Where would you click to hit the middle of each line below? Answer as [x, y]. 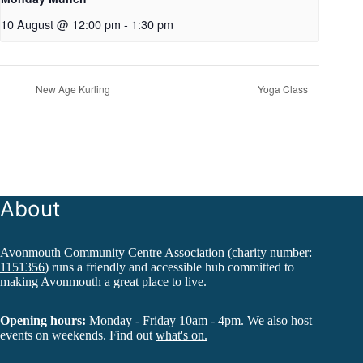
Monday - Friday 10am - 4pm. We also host [199, 320]
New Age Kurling [72, 89]
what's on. [181, 335]
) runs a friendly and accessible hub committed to [169, 267]
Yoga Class [284, 89]
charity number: [272, 252]
